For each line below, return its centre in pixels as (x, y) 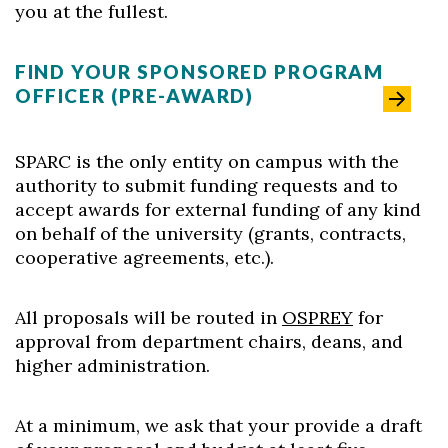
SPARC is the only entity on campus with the (207, 161)
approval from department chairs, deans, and (209, 341)
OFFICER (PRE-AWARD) (134, 95)
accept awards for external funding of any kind (218, 209)
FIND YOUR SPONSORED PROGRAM (199, 71)
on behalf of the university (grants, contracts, (210, 233)
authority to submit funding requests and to (206, 185)
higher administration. (112, 365)
